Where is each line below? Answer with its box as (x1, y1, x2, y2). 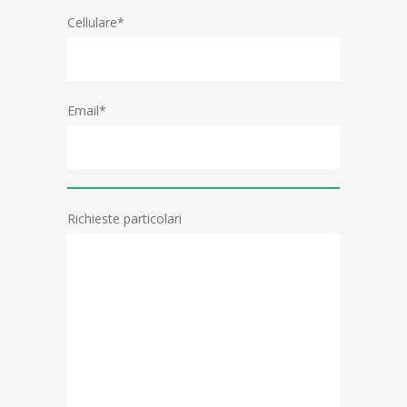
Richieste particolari (67, 210, 182, 227)
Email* (67, 102, 106, 119)
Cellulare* (67, 14, 124, 31)
